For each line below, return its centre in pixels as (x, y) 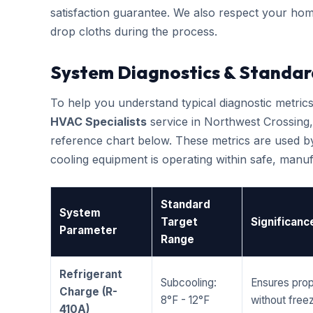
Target (179, 222)
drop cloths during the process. (134, 31)
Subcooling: (189, 283)
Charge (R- (88, 292)
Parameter (88, 230)
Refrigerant (91, 274)
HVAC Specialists (99, 122)
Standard (185, 204)
